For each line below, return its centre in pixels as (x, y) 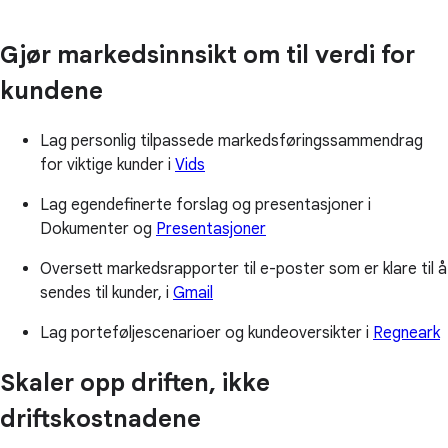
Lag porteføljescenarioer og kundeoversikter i (206, 333)
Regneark (406, 333)
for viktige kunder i (107, 165)
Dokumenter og (98, 229)
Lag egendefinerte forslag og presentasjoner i (205, 205)
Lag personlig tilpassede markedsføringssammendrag (231, 141)
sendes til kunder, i (106, 293)
